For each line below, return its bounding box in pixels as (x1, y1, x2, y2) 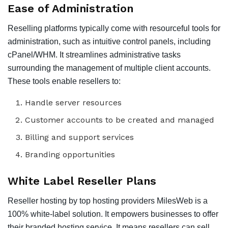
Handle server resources (25, 97, 122, 107)
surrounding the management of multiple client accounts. (8, 63, 211, 72)
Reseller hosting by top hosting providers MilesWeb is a (8, 196, 208, 205)
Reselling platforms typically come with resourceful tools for (8, 23, 220, 33)
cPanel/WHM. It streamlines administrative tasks (8, 50, 181, 59)
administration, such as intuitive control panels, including (8, 37, 211, 46)
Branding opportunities (25, 149, 116, 159)
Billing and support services (25, 132, 134, 142)
